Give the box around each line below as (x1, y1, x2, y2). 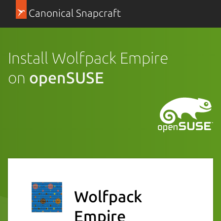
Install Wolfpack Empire (8, 48, 168, 67)
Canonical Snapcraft (28, 7, 121, 19)
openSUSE (29, 68, 104, 86)
